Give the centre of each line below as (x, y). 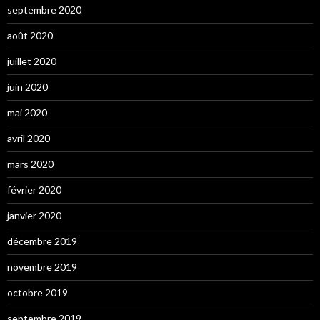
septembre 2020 (44, 9)
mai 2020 (27, 112)
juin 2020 (27, 86)
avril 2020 (29, 138)
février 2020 (34, 189)
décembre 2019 (42, 241)
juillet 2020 (32, 61)
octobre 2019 (37, 292)
